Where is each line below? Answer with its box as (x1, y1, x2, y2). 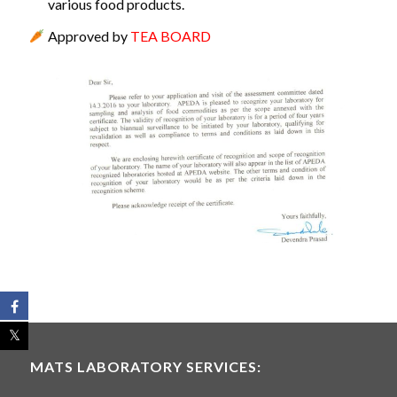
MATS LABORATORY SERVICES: (29, 358, 261, 376)
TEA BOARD (129, 27, 214, 44)
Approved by (47, 27, 130, 44)
